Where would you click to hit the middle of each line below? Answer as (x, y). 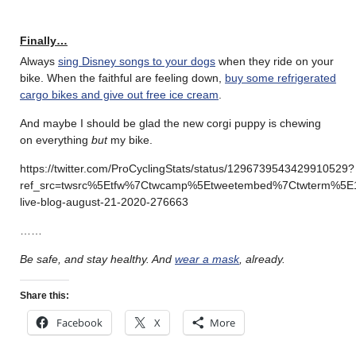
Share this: (44, 295)
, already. (264, 259)
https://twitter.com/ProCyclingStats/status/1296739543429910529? (187, 168)
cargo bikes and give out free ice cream (119, 94)
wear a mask (207, 259)
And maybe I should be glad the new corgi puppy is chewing (170, 123)
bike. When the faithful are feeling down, (122, 77)
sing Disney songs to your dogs (137, 61)
